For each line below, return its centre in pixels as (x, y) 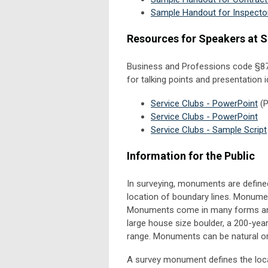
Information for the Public (191, 156)
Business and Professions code (191, 66)
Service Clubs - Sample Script (209, 130)
